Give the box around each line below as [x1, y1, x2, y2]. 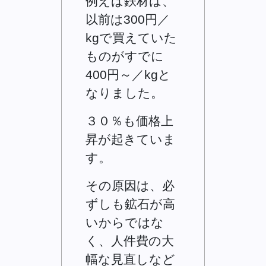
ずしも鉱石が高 [85, 197, 176, 211]
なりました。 [85, 85, 164, 100]
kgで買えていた [85, 30, 178, 45]
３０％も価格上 [85, 113, 174, 128]
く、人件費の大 [85, 233, 175, 248]
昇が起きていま [85, 132, 176, 146]
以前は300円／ [85, 12, 170, 26]
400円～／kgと [85, 67, 172, 81]
